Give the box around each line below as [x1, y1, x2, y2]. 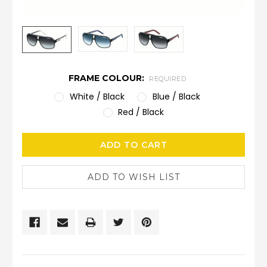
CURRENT [22, 133, 66, 145]
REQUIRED [149, 74, 187, 83]
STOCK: [22, 146, 57, 157]
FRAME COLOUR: [68, 72, 147, 83]
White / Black [70, 91, 125, 103]
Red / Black [118, 106, 164, 119]
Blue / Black [152, 91, 200, 103]
